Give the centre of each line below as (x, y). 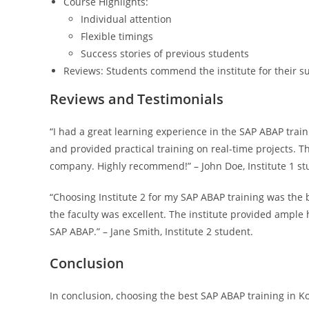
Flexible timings (117, 36)
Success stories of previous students (165, 53)
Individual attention (126, 19)
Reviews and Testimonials (137, 99)
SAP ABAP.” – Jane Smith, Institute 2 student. (151, 231)
